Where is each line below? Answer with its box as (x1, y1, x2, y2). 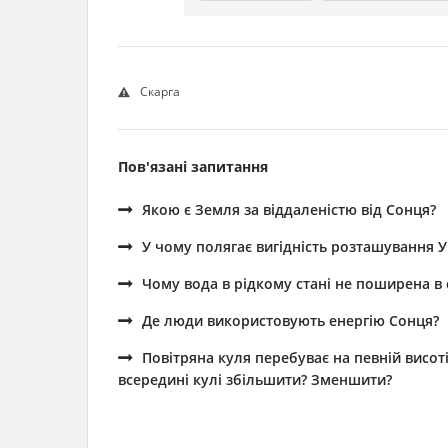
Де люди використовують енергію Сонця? (142, 311, 439, 330)
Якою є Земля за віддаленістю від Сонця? (142, 200, 436, 219)
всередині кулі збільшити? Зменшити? (118, 370, 392, 389)
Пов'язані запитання (118, 157, 268, 176)
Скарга (140, 83, 180, 100)
